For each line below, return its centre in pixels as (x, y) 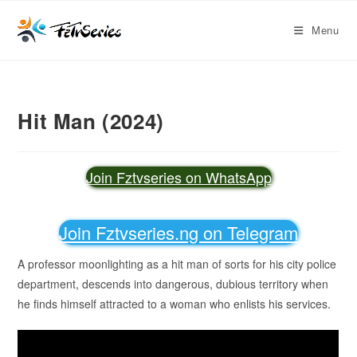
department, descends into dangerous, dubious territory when (173, 284)
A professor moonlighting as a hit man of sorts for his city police (177, 264)
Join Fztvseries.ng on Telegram (178, 232)
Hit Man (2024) (91, 121)
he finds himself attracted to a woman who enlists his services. (175, 304)
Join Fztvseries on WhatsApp (178, 177)
